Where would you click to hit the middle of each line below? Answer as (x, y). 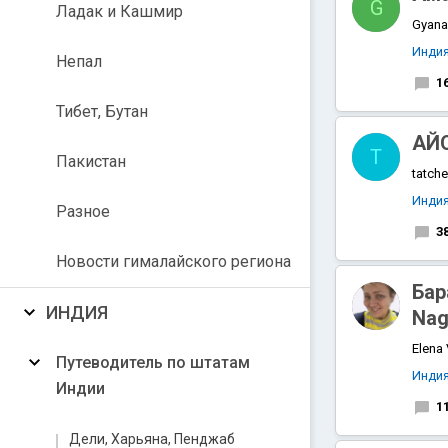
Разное (83, 211)
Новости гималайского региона (173, 261)
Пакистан (91, 161)
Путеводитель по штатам (153, 362)
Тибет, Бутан (102, 111)
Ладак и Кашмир (119, 11)
